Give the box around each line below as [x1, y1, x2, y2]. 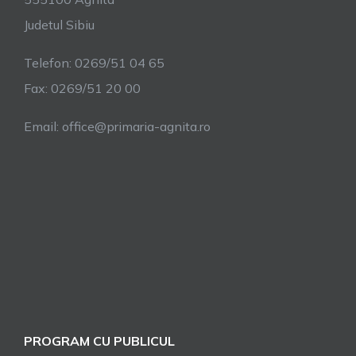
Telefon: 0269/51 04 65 [24, 55, 164, 71]
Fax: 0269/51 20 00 [24, 80, 141, 96]
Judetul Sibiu [24, 17, 95, 33]
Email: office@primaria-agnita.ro [24, 118, 211, 134]
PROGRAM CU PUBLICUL [24, 333, 175, 349]
